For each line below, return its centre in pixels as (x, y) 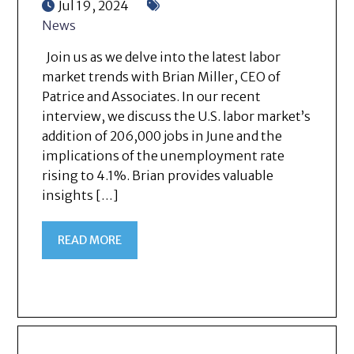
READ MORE (90, 241)
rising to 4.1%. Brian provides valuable (158, 176)
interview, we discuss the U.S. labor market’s (177, 117)
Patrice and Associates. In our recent (152, 97)
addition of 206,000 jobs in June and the (162, 136)
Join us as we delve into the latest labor (162, 57)
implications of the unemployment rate (164, 156)
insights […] (81, 196)
